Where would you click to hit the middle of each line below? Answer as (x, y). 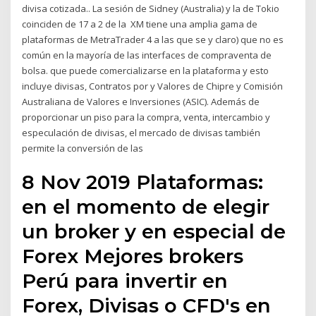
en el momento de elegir (146, 207)
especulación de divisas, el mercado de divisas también (141, 132)
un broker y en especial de (154, 232)
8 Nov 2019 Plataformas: (143, 182)
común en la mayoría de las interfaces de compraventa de (147, 55)
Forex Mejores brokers (133, 256)
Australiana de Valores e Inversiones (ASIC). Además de (141, 101)
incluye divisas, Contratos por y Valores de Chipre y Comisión (153, 86)
